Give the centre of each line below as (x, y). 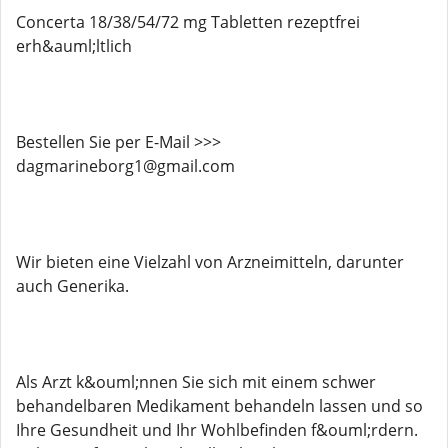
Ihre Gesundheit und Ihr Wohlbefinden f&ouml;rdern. (217, 430)
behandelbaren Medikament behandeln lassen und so (219, 406)
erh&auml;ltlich (74, 46)
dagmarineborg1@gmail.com (125, 166)
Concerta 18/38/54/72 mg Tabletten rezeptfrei (188, 22)
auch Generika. (72, 286)
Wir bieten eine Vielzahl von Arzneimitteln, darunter (210, 262)
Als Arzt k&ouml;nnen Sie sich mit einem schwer (196, 382)
